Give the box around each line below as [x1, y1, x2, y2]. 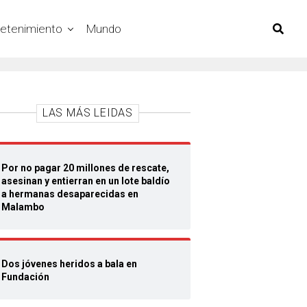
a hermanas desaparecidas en [1, 188, 138, 199]
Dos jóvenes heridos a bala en [1, 258, 137, 269]
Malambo [1, 201, 45, 212]
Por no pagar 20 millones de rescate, [1, 162, 169, 173]
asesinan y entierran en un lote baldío [1, 175, 170, 186]
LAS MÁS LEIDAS [42, 106, 134, 119]
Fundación [1, 271, 49, 282]
